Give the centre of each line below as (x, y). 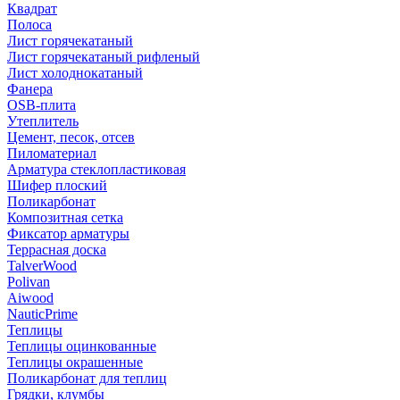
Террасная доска (57, 249)
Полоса (29, 24)
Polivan (29, 281)
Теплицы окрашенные (75, 362)
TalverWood (42, 265)
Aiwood (30, 297)
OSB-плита (42, 104)
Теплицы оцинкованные (82, 346)
